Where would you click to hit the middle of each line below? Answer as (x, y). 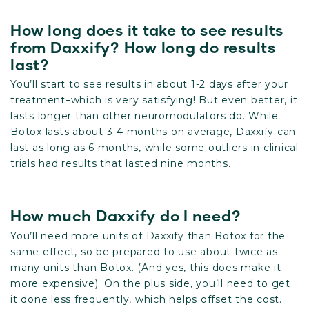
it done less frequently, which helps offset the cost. (146, 299)
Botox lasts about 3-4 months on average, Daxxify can (153, 132)
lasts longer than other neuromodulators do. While (144, 116)
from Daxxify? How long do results (143, 47)
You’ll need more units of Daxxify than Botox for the (148, 236)
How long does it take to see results (147, 30)
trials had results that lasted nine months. (122, 163)
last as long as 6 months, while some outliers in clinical (154, 148)
